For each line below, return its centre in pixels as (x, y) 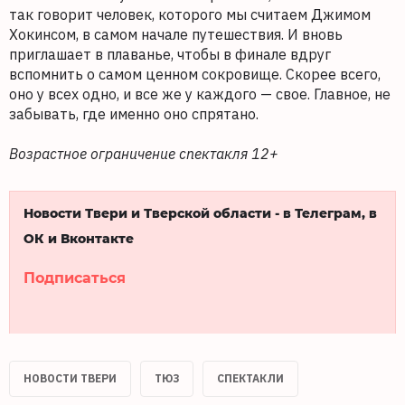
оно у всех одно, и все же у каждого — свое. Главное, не (200, 94)
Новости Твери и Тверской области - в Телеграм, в (200, 213)
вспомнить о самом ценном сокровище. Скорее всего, (195, 75)
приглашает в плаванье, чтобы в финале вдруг (170, 55)
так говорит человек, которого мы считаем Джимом (190, 15)
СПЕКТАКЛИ (250, 379)
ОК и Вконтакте (79, 239)
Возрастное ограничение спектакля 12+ (144, 154)
